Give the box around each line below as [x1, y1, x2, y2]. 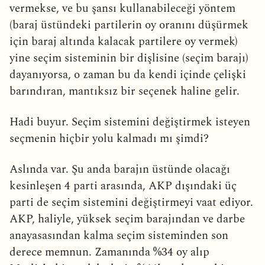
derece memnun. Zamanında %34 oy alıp [9, 243, 209, 261]
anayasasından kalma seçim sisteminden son [9, 227, 228, 244]
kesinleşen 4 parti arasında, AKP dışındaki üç [9, 177, 237, 195]
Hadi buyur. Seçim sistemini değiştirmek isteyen [9, 113, 250, 131]
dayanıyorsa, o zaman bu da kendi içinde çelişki [9, 66, 246, 83]
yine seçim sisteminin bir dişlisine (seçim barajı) [9, 49, 248, 67]
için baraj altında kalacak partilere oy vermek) [9, 33, 238, 50]
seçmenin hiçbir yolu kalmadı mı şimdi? [9, 130, 209, 147]
